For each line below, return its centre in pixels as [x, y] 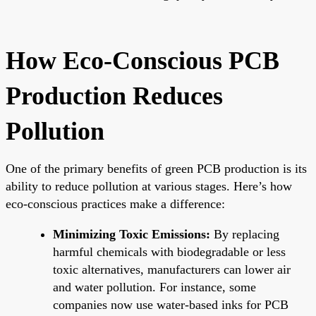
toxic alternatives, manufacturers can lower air [172, 269]
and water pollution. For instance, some [154, 287]
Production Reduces [114, 96]
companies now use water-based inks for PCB [171, 304]
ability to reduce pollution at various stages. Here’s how [149, 186]
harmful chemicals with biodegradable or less [169, 251]
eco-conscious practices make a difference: [115, 203]
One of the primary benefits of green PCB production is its [156, 168]
